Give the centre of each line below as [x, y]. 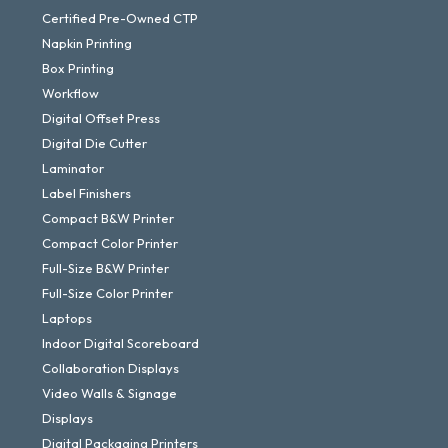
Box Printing [78, 68]
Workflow [70, 93]
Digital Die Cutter [94, 143]
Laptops [67, 318]
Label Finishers [86, 193]
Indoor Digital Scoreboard [120, 343]
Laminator [73, 168]
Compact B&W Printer [108, 218]
